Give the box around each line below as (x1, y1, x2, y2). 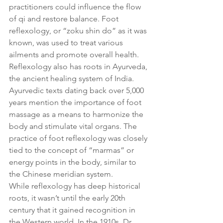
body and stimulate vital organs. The (9, 121, 139, 131)
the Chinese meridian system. (9, 169, 113, 179)
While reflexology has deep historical (9, 181, 142, 191)
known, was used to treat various (9, 37, 125, 47)
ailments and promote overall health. (9, 49, 139, 59)
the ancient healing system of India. (9, 73, 136, 83)
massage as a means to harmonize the (9, 109, 145, 119)
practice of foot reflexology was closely (9, 133, 149, 143)
